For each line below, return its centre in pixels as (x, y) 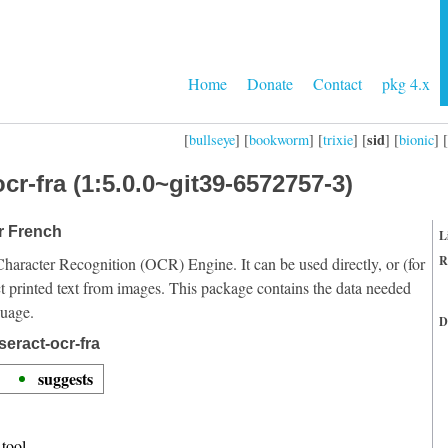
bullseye (212, 139)
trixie (338, 139)
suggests (65, 378)
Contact (337, 83)
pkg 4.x (406, 83)
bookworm (279, 139)
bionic (416, 139)
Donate (270, 83)
